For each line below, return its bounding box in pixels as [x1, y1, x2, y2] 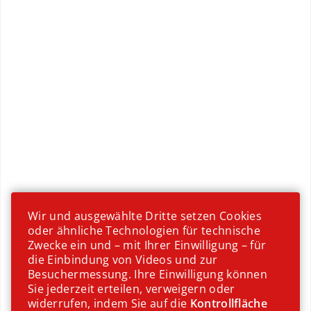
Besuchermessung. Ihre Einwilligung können [28, 267, 268, 282]
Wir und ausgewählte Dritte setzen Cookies [28, 208, 262, 224]
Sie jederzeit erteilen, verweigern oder [28, 281, 235, 296]
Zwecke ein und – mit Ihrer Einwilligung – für [28, 237, 267, 253]
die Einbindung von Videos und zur [28, 252, 218, 267]
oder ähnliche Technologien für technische [28, 223, 261, 238]
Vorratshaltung [34, 9, 197, 40]
